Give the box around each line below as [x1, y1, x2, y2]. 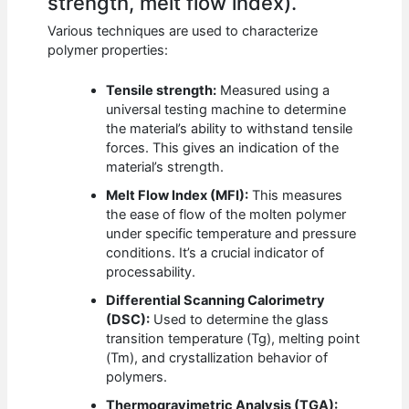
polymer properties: [47, 41, 169, 58]
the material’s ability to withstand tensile [106, 121, 353, 138]
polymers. [106, 369, 168, 386]
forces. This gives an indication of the [106, 140, 340, 157]
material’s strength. [106, 159, 225, 176]
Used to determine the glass [150, 311, 330, 329]
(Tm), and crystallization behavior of [106, 350, 329, 367]
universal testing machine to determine [106, 101, 347, 119]
